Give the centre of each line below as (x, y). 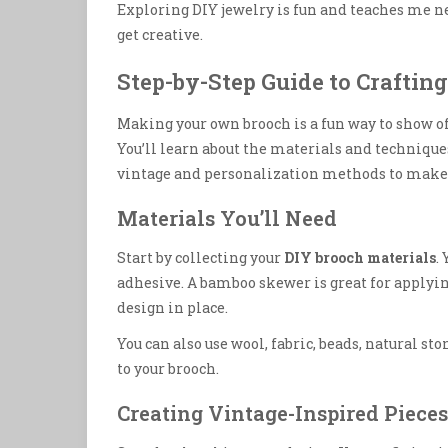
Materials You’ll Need (227, 217)
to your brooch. (168, 368)
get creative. (160, 34)
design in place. (172, 307)
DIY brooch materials (360, 257)
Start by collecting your (200, 257)
